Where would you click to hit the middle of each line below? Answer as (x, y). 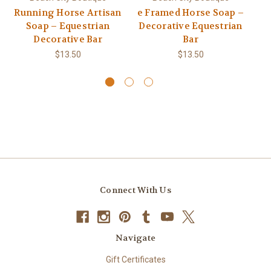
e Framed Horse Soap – (191, 12)
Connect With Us (135, 190)
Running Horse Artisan (68, 12)
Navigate (135, 237)
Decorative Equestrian (191, 26)
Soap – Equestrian (68, 26)
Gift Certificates (135, 259)
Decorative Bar (68, 39)
